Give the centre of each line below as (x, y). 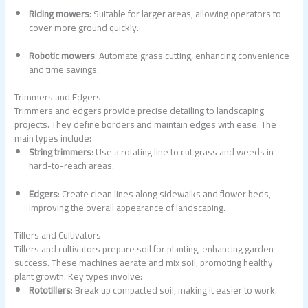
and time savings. (64, 69)
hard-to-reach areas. (71, 166)
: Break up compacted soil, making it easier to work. (174, 290)
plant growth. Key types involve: (79, 277)
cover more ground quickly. (84, 28)
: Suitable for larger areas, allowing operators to (185, 14)
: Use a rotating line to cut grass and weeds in (182, 152)
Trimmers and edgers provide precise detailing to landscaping (140, 111)
